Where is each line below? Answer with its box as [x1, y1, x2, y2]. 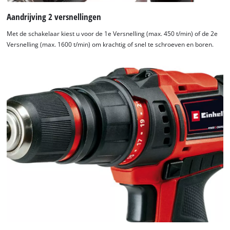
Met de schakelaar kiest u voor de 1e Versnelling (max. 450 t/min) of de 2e [7, 30, 218, 38]
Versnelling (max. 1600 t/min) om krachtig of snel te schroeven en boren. [7, 41, 214, 49]
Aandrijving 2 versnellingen [7, 10, 102, 23]
